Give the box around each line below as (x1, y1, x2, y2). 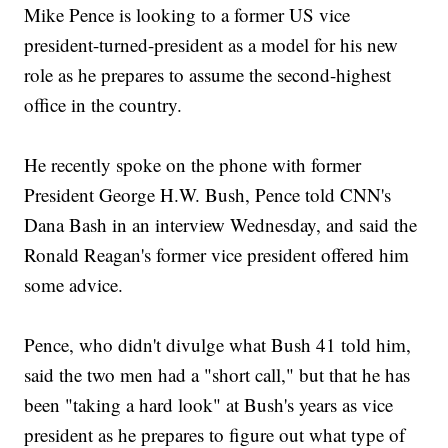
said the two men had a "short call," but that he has (24, 362, 411, 388)
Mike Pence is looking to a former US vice (24, 2, 351, 28)
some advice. (24, 272, 124, 298)
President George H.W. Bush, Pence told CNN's (24, 182, 392, 208)
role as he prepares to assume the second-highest (24, 62, 392, 88)
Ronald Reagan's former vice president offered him (24, 242, 410, 268)
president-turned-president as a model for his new (24, 32, 399, 58)
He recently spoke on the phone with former (24, 152, 362, 178)
